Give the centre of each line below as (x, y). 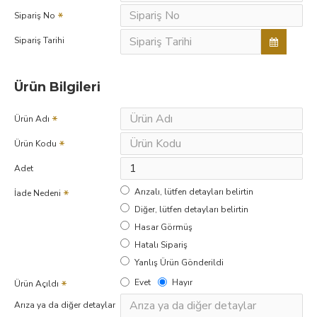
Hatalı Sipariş (161, 245)
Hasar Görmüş (163, 227)
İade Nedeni (38, 193)
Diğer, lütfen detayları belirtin (191, 209)
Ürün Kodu (35, 144)
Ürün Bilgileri (57, 87)
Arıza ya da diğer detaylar (65, 305)
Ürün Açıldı (36, 284)
